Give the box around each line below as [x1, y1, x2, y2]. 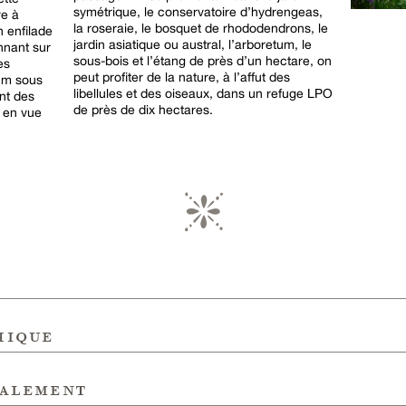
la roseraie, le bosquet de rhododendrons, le [73, 20, 328, 35]
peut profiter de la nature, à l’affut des [73, 69, 290, 84]
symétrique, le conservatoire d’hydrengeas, [73, 4, 323, 19]
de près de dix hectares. [73, 101, 213, 117]
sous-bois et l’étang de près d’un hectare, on [73, 53, 332, 68]
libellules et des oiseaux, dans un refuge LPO [73, 85, 333, 101]
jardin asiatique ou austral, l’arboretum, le [73, 36, 312, 52]
